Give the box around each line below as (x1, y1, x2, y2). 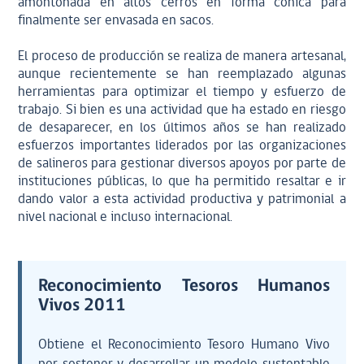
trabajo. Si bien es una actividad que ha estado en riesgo (18, 103, 346, 117)
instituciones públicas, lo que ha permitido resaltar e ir (18, 175, 346, 188)
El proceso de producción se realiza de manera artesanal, (18, 50, 346, 63)
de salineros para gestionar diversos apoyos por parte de (18, 157, 346, 171)
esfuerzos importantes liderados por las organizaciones (18, 139, 346, 153)
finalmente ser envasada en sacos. (18, 14, 214, 28)
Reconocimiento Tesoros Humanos (38, 277, 330, 296)
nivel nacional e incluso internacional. (18, 210, 233, 224)
